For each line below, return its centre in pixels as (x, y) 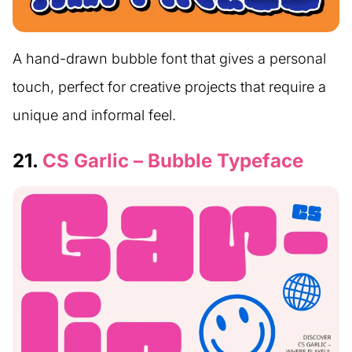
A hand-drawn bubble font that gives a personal (169, 59)
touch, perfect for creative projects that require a (169, 87)
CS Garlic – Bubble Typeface (173, 161)
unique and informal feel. (94, 115)
